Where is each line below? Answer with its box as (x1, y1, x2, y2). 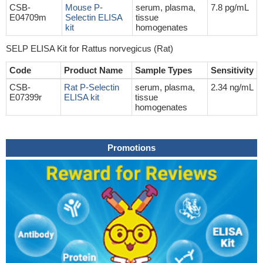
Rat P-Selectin (64, 82, 119, 92)
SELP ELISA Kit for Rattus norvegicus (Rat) (6, 43, 173, 53)
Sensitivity (211, 65, 254, 75)
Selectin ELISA (65, 12, 122, 22)
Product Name (64, 65, 123, 75)
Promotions (107, 143, 156, 153)
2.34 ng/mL (211, 82, 254, 92)
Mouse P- (65, 2, 103, 12)
